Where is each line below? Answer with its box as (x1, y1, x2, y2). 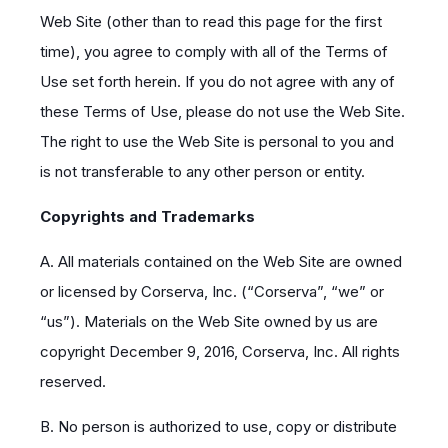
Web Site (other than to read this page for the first (40, 12, 382, 31)
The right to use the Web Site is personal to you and (40, 132, 394, 151)
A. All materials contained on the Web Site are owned (40, 252, 402, 271)
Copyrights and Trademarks (40, 207, 255, 226)
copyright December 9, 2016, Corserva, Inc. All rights (40, 342, 400, 361)
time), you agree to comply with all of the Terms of (40, 42, 388, 61)
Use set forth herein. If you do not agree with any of (40, 72, 395, 91)
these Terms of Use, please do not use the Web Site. (40, 102, 405, 121)
